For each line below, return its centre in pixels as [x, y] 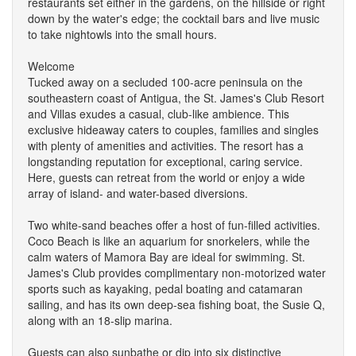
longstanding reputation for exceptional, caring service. [165, 161]
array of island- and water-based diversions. [138, 193]
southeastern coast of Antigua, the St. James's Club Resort [176, 97]
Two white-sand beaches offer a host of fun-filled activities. [174, 224]
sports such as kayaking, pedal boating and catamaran [165, 288]
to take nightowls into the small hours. [122, 34]
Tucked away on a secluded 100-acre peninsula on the [165, 81]
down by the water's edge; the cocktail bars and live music [174, 18]
